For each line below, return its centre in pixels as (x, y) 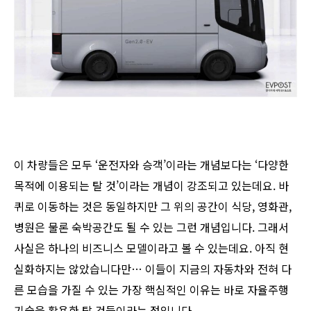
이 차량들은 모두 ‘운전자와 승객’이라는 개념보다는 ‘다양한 (151, 165)
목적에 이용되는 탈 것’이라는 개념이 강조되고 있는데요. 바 (151, 185)
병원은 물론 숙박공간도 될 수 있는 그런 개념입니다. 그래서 (151, 227)
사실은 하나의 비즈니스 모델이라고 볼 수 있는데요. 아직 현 (151, 248)
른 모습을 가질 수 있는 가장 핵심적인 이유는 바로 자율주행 (151, 289)
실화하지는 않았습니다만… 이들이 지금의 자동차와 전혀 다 (153, 269)
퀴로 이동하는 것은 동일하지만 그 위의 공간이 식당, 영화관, (153, 206)
